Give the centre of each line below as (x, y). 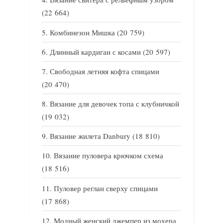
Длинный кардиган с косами (95, 52)
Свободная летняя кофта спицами (105, 71)
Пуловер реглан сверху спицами (106, 188)
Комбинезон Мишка (82, 32)
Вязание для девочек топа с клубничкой (114, 104)
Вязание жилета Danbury (90, 136)
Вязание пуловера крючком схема (109, 156)
